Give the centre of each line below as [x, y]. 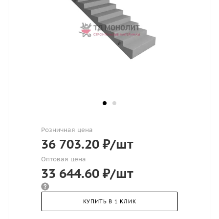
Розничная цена [67, 130]
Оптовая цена [64, 159]
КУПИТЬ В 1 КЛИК [109, 201]
